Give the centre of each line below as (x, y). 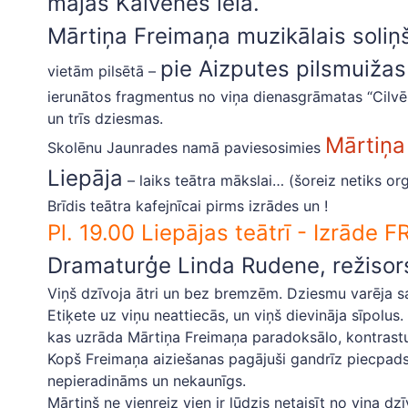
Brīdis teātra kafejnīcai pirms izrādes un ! (188, 206)
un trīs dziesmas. (105, 118)
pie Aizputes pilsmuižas (283, 69)
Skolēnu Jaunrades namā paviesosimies (186, 148)
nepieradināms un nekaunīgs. (147, 381)
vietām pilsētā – (104, 71)
